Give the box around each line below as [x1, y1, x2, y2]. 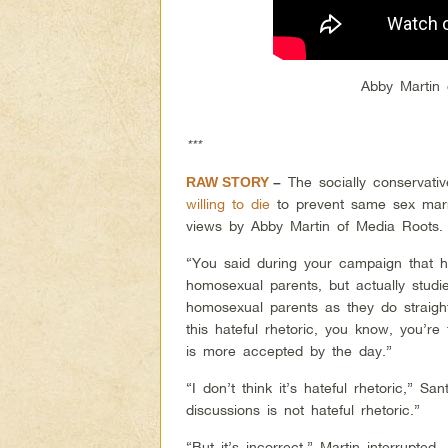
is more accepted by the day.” [186, 341, 393, 359]
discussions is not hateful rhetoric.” [186, 400, 421, 418]
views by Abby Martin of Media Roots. [186, 216, 444, 234]
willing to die [186, 194, 271, 212]
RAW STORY [186, 173, 270, 190]
